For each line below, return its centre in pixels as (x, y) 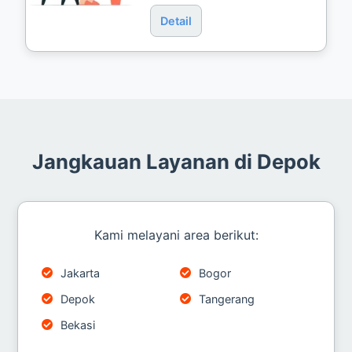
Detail (176, 20)
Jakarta (81, 273)
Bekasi (78, 324)
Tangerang (227, 299)
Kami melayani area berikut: (176, 235)
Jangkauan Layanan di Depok (176, 161)
